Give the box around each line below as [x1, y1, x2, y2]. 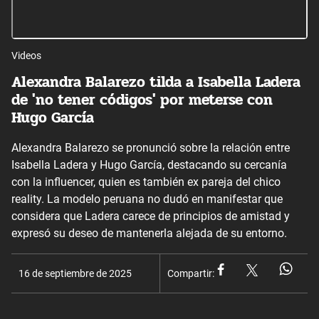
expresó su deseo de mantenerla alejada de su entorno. [11, 226, 287, 240]
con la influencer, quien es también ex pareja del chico [11, 174, 281, 189]
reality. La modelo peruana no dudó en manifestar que [11, 192, 283, 206]
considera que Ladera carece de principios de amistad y [11, 209, 290, 223]
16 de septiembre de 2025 [19, 267, 132, 279]
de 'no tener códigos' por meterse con [11, 88, 273, 112]
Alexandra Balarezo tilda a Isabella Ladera [11, 70, 300, 94]
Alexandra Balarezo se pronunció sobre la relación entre [11, 140, 290, 155]
